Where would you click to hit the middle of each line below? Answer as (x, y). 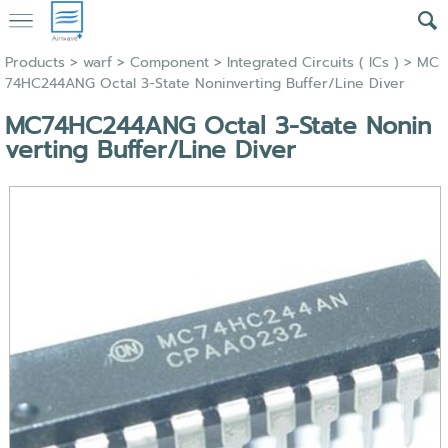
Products (34, 62)
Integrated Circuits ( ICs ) (312, 62)
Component (169, 62)
